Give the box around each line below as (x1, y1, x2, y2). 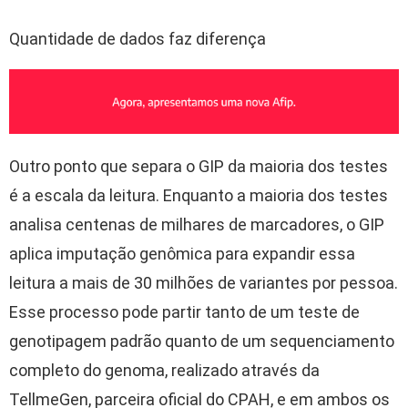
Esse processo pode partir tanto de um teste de (9, 302, 360, 322)
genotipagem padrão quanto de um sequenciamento (9, 331, 394, 352)
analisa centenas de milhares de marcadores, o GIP (9, 215, 384, 235)
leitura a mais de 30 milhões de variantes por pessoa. (9, 273, 398, 293)
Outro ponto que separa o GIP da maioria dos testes (9, 157, 388, 177)
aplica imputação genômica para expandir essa (9, 244, 355, 264)
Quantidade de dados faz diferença (9, 29, 266, 49)
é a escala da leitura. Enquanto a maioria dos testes (9, 186, 388, 206)
